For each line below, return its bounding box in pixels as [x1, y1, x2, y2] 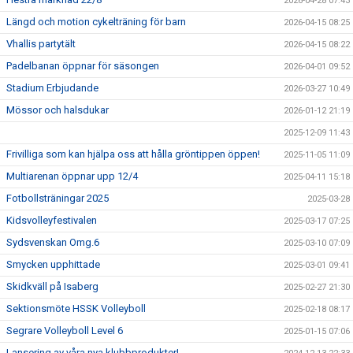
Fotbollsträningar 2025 [6, 192, 109, 205]
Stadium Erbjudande [6, 82, 98, 95]
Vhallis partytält [6, 38, 76, 50]
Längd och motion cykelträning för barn [6, 16, 186, 28]
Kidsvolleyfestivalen [6, 214, 97, 227]
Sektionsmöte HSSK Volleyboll [6, 303, 146, 315]
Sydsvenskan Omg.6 [6, 236, 99, 249]
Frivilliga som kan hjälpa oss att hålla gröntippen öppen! [6, 148, 260, 161]
